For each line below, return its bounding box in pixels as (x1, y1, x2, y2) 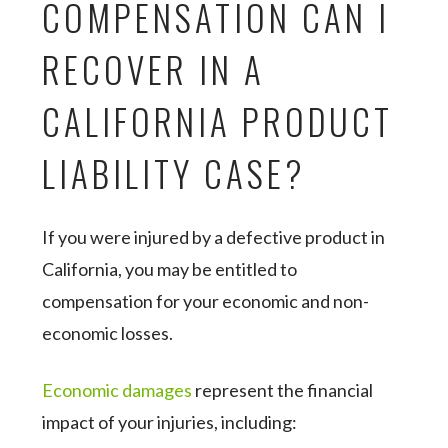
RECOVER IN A (42, 43, 266, 95)
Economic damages (42, 379, 193, 401)
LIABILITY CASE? (42, 147, 318, 199)
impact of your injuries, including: (42, 411, 301, 433)
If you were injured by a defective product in (42, 226, 386, 248)
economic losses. (42, 322, 177, 344)
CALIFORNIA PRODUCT (42, 95, 394, 147)
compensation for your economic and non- (42, 290, 370, 312)
